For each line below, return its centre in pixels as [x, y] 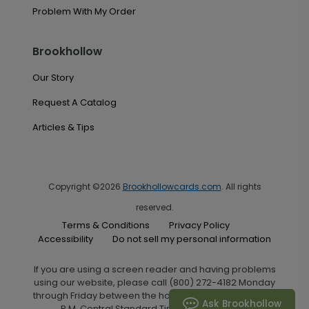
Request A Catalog [74, 102]
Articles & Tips [63, 127]
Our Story [53, 78]
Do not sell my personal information [192, 239]
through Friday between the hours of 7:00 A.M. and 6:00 [154, 295]
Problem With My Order [84, 11]
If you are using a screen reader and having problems [154, 269]
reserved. [154, 207]
